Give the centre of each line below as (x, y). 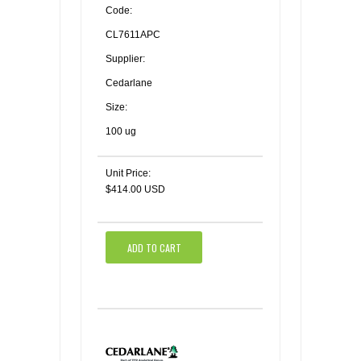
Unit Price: (128, 173)
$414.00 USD (135, 189)
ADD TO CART (154, 247)
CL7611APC (133, 35)
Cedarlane (129, 83)
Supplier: (125, 59)
